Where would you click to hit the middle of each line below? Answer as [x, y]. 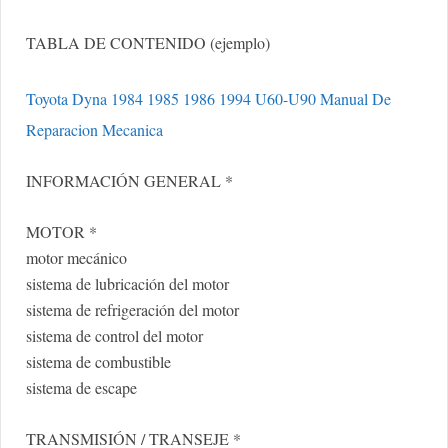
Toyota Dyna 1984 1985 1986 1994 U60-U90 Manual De [208, 99]
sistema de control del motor [114, 336]
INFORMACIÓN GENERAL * [129, 181]
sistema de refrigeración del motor [132, 310]
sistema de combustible [98, 362]
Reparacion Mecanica [94, 130]
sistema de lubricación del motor [127, 284]
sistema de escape [81, 388]
